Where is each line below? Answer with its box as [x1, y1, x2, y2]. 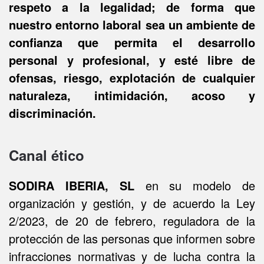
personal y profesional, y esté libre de [9, 51, 255, 68]
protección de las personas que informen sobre [9, 230, 255, 247]
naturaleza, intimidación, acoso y [9, 87, 255, 104]
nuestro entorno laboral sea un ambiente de [9, 16, 255, 33]
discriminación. [9, 104, 96, 121]
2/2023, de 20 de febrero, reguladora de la [9, 212, 255, 229]
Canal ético [9, 145, 84, 165]
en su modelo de [145, 177, 255, 194]
